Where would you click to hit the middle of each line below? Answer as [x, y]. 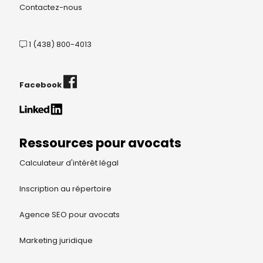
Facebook [41, 85]
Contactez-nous [50, 8]
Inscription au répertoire [65, 188]
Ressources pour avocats [100, 143]
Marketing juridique [56, 240]
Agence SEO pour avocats [69, 214]
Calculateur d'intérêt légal [69, 163]
